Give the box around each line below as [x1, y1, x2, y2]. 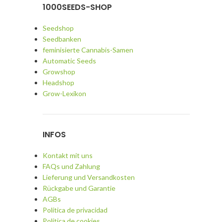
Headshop [42, 78, 74, 87]
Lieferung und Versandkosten [42, 173, 135, 181]
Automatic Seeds [42, 56, 96, 65]
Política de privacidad [42, 206, 108, 214]
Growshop [42, 67, 75, 76]
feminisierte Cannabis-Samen [42, 46, 133, 54]
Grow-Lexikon [42, 89, 86, 98]
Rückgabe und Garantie [42, 184, 115, 192]
